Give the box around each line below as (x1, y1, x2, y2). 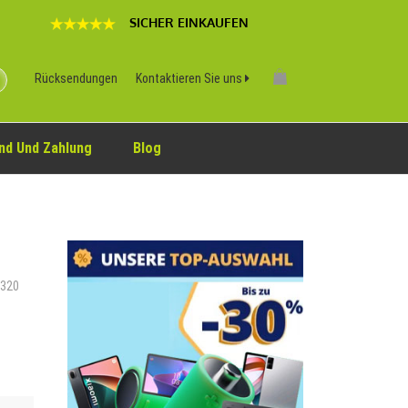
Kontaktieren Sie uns (136, 71, 245, 86)
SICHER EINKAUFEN (129, 15, 249, 30)
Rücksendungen (35, 71, 117, 86)
